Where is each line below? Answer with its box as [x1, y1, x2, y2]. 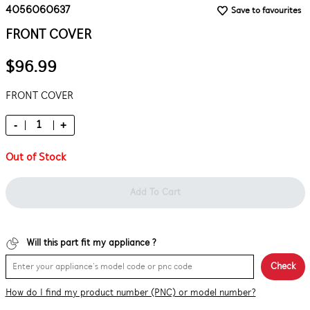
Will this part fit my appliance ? [26, 238, 156, 248]
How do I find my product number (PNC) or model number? [5, 288, 256, 298]
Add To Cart [129, 188, 181, 198]
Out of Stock [5, 152, 66, 163]
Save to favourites [230, 6, 301, 15]
